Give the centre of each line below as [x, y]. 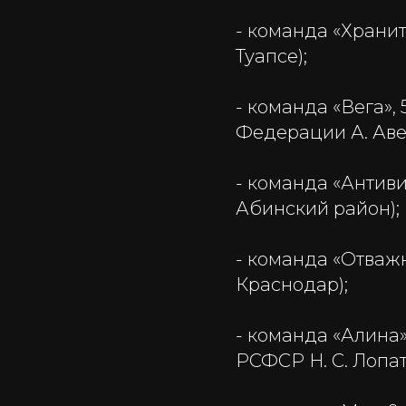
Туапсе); [271, 56]
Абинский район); [318, 208]
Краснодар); [292, 284]
